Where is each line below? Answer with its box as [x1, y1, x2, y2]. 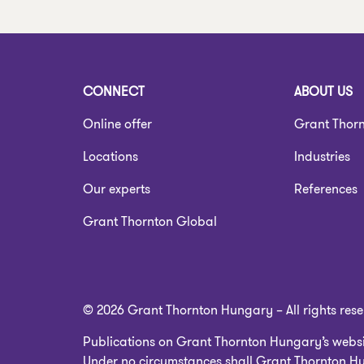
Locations [83, 147, 138, 166]
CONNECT [83, 82, 145, 101]
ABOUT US [294, 82, 353, 101]
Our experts [83, 180, 150, 198]
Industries [294, 147, 351, 166]
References [294, 180, 358, 198]
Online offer [83, 115, 152, 133]
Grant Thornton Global [83, 212, 217, 231]
